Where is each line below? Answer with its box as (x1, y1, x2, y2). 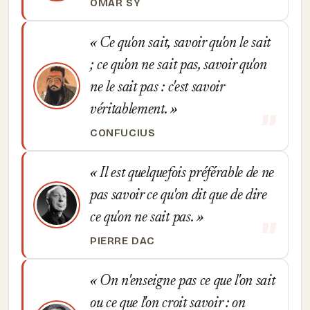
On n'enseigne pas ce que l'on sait (96, 274, 275, 289)
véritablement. (90, 102, 171, 118)
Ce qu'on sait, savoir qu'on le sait (96, 36, 271, 51)
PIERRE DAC (90, 235, 156, 247)
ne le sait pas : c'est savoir (90, 80, 224, 95)
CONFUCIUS (90, 127, 156, 139)
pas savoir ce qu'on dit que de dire (90, 188, 267, 203)
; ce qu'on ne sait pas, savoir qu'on (90, 58, 267, 73)
